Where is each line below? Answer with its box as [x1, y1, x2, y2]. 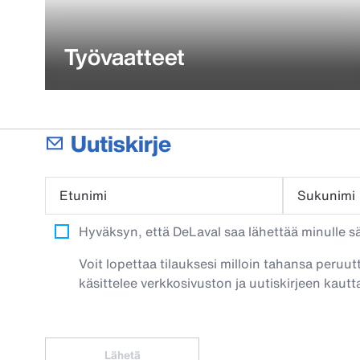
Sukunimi [297, 186, 355, 205]
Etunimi [59, 186, 107, 205]
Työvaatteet [64, 40, 185, 73]
